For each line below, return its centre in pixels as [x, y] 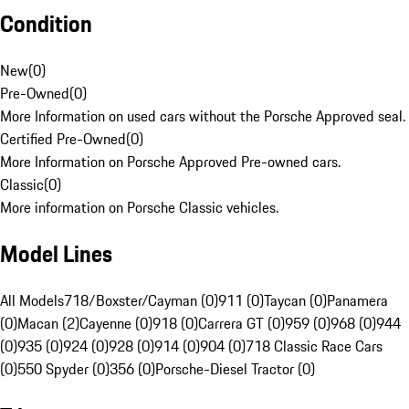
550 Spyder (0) [63, 369]
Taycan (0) [295, 301]
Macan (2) [48, 324]
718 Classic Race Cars [314, 346]
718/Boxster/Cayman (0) [141, 301]
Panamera [357, 301]
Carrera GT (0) [241, 324]
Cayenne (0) [116, 324]
